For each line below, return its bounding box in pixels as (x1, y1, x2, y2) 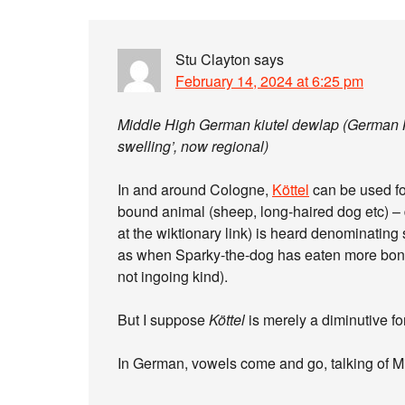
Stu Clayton (175, 49, 250, 70)
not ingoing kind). (118, 266, 228, 287)
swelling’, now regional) (118, 136, 268, 156)
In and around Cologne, (118, 179, 272, 200)
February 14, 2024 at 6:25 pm (175, 71, 363, 91)
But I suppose (118, 309, 209, 330)
